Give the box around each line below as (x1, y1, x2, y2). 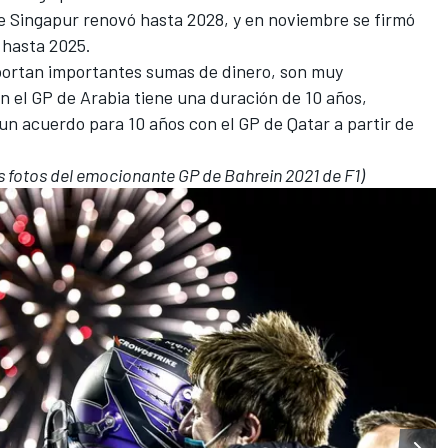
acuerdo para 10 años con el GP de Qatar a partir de (22, 111, 414, 134)
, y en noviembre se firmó (224, 7, 415, 30)
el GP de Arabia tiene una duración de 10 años (14, 85, 362, 108)
